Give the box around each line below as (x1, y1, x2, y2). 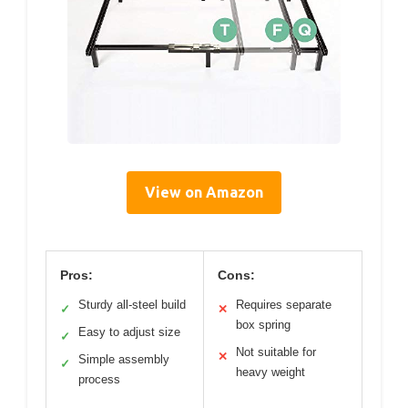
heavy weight (236, 365, 305, 380)
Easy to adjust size (78, 325, 180, 340)
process (78, 372, 120, 387)
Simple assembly (78, 352, 169, 367)
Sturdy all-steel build (78, 298, 186, 312)
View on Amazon (145, 184, 263, 201)
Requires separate (236, 298, 331, 312)
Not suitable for (236, 345, 316, 360)
